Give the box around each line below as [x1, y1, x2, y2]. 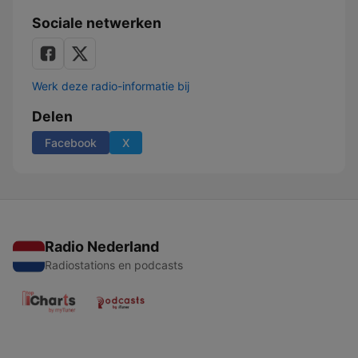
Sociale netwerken [32, 14, 161, 31]
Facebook [45, 136, 97, 149]
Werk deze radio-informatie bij [32, 79, 189, 93]
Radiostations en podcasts [45, 258, 183, 272]
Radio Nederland [45, 238, 159, 255]
